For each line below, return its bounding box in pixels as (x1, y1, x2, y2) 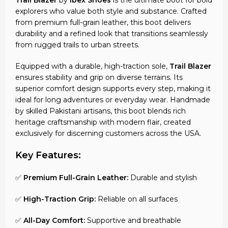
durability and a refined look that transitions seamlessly (15, 28, 209, 38)
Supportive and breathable (85, 215, 182, 225)
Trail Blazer (169, 61, 212, 71)
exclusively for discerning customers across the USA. (15, 128, 202, 138)
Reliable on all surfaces (96, 194, 178, 204)
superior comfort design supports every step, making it (15, 83, 211, 93)
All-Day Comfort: (23, 215, 85, 225)
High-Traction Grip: (23, 194, 96, 204)
